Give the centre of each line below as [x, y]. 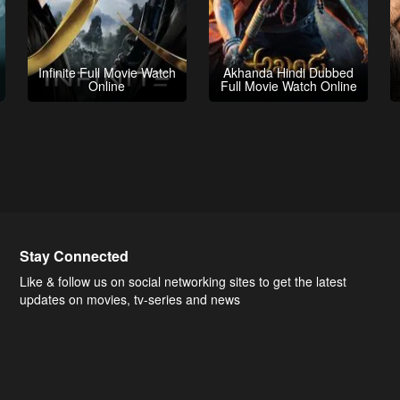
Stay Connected [75, 256]
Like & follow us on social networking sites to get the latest [183, 281]
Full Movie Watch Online [288, 85]
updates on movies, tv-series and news [130, 299]
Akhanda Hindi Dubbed [289, 72]
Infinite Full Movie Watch [107, 72]
